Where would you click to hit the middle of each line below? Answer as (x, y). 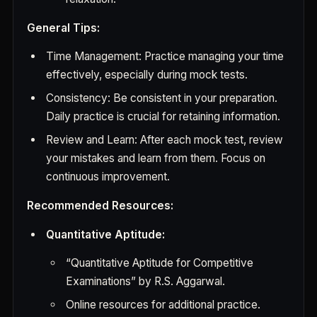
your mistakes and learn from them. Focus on (156, 158)
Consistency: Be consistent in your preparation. (162, 98)
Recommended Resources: (100, 205)
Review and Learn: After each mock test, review (165, 140)
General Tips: (63, 28)
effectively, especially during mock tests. (147, 75)
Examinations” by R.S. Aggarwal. (145, 281)
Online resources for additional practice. (163, 304)
